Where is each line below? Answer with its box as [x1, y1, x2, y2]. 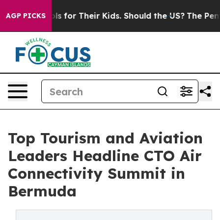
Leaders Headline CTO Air [8, 146, 202, 165]
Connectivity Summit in [8, 164, 185, 183]
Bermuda [8, 182, 77, 200]
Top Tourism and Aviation [8, 129, 203, 147]
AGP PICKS [6, 11, 46, 20]
